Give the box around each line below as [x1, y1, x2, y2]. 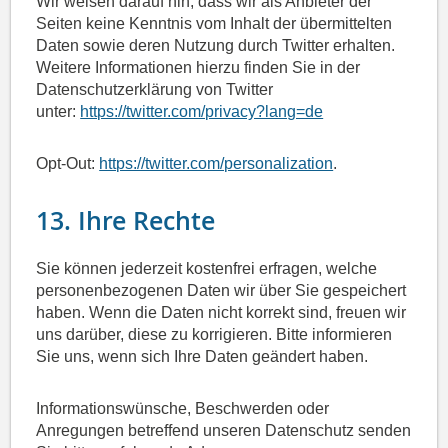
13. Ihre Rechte [36, 204, 216, 239]
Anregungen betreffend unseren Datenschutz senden [36, 422, 412, 440]
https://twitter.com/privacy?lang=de [80, 103, 324, 121]
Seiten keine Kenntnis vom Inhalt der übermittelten [36, 15, 393, 33]
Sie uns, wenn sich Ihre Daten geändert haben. [36, 348, 369, 366]
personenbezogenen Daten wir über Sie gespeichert [36, 282, 407, 300]
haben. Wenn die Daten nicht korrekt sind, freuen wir [36, 304, 407, 322]
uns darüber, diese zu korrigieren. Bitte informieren [36, 326, 393, 344]
